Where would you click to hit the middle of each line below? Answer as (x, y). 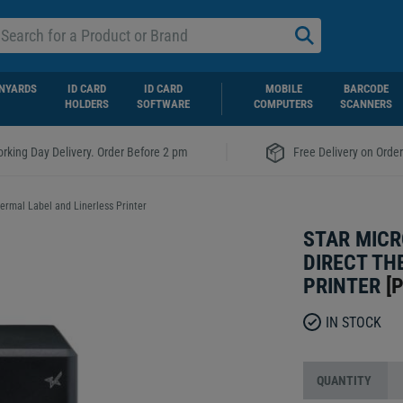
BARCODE (367, 89)
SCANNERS (367, 104)
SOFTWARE (164, 104)
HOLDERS (87, 104)
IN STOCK (353, 323)
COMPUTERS (284, 104)
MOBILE (283, 89)
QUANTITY (344, 381)
